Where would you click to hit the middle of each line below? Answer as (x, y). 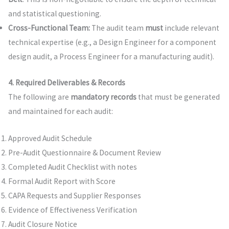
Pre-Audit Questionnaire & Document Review (84, 153)
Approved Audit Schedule (50, 139)
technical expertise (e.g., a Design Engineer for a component (112, 42)
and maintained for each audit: (60, 111)
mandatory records (103, 97)
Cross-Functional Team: (49, 28)
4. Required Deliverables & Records (66, 83)
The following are (39, 97)
